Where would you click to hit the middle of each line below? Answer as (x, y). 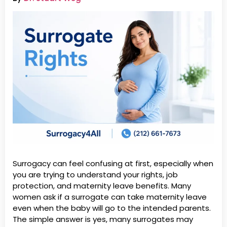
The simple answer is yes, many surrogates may (103, 219)
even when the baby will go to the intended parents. (112, 208)
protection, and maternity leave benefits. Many (102, 186)
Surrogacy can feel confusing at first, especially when (113, 164)
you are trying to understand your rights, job (95, 175)
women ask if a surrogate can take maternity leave (110, 197)
